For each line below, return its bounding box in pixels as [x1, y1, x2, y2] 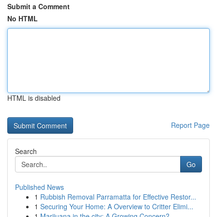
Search [15, 146, 37, 156]
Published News [15, 182, 64, 192]
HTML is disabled [7, 93, 61, 103]
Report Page [171, 120, 210, 130]
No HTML [7, 14, 38, 23]
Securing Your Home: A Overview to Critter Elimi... [40, 201, 193, 211]
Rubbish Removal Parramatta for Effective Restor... [40, 192, 196, 201]
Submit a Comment [7, 1, 70, 11]
